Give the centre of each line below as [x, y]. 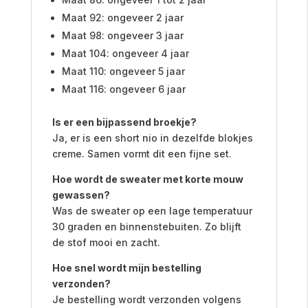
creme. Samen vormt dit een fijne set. [142, 153]
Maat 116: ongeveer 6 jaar [123, 89]
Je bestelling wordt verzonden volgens [146, 299]
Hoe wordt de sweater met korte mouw [147, 179]
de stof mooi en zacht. [106, 242]
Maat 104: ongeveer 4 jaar [125, 53]
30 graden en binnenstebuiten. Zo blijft [146, 226]
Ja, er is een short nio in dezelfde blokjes [152, 137]
